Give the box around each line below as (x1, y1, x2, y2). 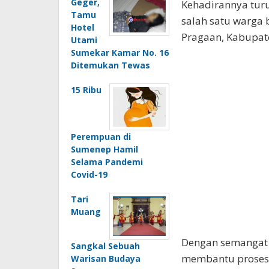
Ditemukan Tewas (71, 59, 150, 71)
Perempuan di (71, 131, 131, 143)
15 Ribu (71, 84, 101, 96)
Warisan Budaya (71, 253, 141, 265)
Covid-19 (71, 169, 107, 181)
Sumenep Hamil (71, 144, 138, 156)
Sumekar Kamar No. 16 (71, 47, 169, 59)
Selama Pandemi (71, 156, 143, 168)
